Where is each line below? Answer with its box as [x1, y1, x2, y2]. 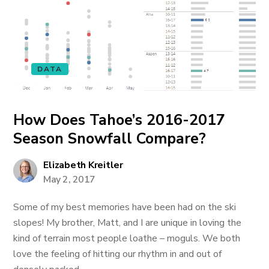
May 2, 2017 [43, 173, 95, 186]
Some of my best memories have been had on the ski [13, 201, 237, 214]
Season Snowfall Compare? [13, 128, 207, 149]
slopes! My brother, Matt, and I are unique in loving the [13, 216, 242, 229]
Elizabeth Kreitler [43, 159, 123, 172]
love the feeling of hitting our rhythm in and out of [13, 247, 222, 261]
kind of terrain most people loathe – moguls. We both [13, 232, 241, 245]
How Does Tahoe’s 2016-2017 [13, 110, 226, 130]
